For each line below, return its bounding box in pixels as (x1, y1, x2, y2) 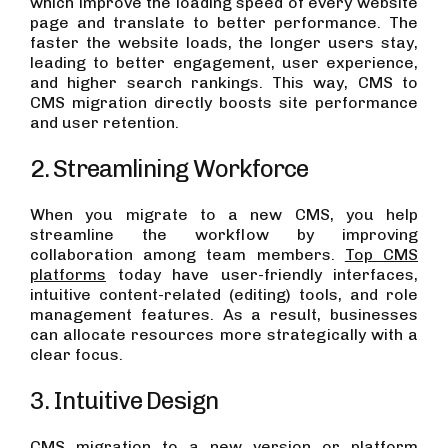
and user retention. (30, 113, 179, 133)
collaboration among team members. (30, 245, 345, 265)
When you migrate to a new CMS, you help (30, 205, 418, 225)
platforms (30, 265, 106, 285)
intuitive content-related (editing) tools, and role (30, 285, 418, 305)
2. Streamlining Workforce (30, 154, 309, 184)
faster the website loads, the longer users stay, (30, 33, 418, 53)
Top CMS (344, 245, 419, 265)
